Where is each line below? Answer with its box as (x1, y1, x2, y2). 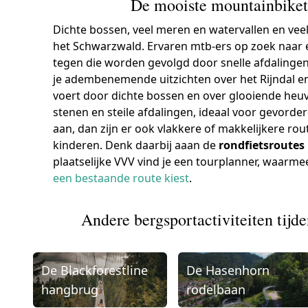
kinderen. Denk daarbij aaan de (53, 137, 219, 153)
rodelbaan (186, 280, 245, 298)
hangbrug (41, 280, 98, 298)
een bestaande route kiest (53, 170, 190, 186)
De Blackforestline (41, 261, 148, 278)
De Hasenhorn (186, 261, 269, 278)
